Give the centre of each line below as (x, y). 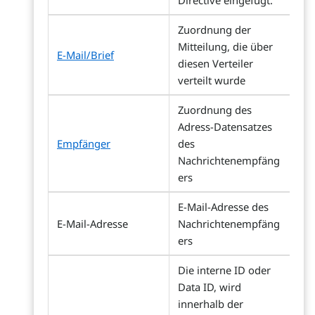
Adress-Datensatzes (225, 127)
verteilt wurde (212, 80)
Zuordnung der (214, 30)
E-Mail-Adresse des (223, 207)
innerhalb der (211, 304)
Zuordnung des (215, 110)
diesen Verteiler (216, 63)
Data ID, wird (210, 287)
